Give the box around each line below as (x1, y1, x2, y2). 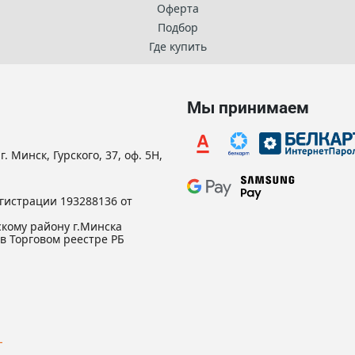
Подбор (157, 20, 198, 35)
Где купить (148, 39, 207, 54)
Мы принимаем (187, 98, 309, 117)
